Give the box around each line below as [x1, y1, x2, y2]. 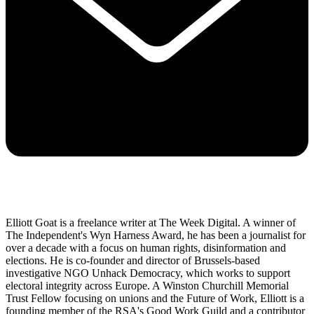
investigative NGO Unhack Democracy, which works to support [6, 266, 290, 279]
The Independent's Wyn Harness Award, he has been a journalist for [6, 228, 306, 241]
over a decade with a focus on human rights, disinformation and [6, 241, 286, 254]
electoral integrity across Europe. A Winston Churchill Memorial [6, 279, 289, 292]
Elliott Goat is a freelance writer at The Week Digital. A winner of [6, 216, 296, 228]
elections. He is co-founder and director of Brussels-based [6, 254, 260, 266]
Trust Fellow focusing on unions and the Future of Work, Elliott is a [6, 292, 304, 304]
